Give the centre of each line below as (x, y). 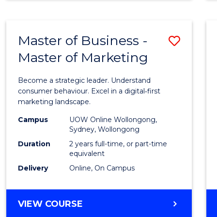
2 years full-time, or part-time (118, 144)
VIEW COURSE (51, 204)
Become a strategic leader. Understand (85, 80)
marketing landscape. (55, 101)
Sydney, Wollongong (105, 129)
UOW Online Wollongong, (113, 119)
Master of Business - (83, 40)
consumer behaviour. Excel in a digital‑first (89, 91)
